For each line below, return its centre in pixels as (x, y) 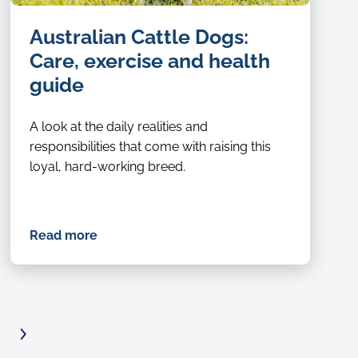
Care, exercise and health (150, 61)
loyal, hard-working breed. (108, 167)
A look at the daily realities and (119, 127)
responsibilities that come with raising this (151, 147)
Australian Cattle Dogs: (139, 37)
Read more (64, 236)
